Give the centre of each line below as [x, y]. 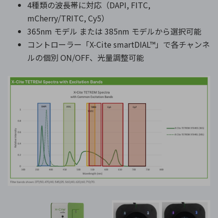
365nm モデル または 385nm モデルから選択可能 [114, 31]
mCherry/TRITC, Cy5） [68, 18]
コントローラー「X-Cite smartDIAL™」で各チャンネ [118, 44]
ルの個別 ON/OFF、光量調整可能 [86, 57]
